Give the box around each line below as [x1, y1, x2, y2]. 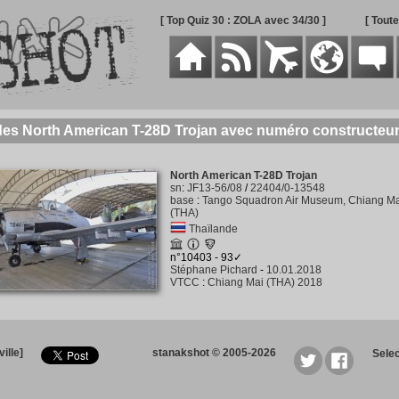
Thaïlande [188, 223, 238, 235]
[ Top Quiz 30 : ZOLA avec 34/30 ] [159, 14, 326, 27]
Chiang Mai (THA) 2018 [207, 276, 322, 289]
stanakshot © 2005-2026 [152, 346, 276, 359]
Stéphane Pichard [169, 264, 257, 276]
